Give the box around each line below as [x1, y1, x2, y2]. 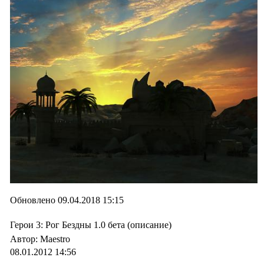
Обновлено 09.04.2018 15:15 [10, 195, 124, 205]
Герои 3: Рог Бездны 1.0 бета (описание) [10, 220, 171, 230]
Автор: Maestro [10, 234, 72, 244]
